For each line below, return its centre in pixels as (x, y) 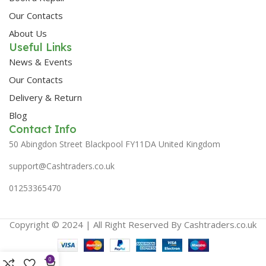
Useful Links (40, 47)
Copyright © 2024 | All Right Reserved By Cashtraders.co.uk (133, 224)
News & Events (41, 61)
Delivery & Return (45, 97)
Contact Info (43, 129)
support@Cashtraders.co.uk (62, 166)
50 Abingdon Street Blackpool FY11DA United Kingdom (115, 144)
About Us (28, 33)
